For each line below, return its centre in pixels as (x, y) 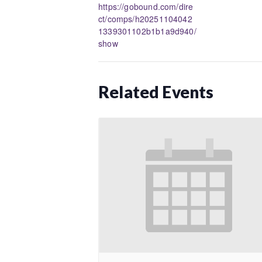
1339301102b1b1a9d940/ (147, 31)
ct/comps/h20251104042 (145, 18)
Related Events (156, 92)
